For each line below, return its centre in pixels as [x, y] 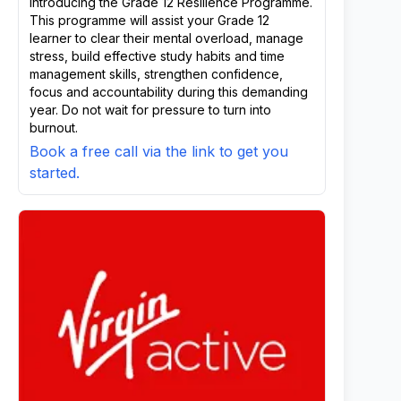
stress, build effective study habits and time [157, 56]
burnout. [54, 128]
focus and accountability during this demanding [169, 92]
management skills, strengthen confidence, [156, 74]
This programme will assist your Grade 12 [149, 20]
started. [55, 173]
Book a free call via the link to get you [159, 151]
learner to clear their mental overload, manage [166, 38]
